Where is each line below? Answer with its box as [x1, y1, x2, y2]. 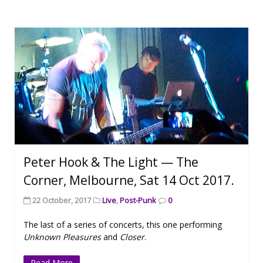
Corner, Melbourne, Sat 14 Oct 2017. [23, 172, 234, 189]
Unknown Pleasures [23, 231, 101, 243]
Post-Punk [120, 195, 156, 206]
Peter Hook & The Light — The [23, 154, 198, 171]
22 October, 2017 [32, 195, 91, 206]
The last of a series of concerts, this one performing [23, 219, 222, 231]
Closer [120, 231, 144, 243]
